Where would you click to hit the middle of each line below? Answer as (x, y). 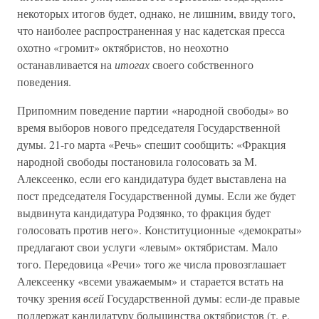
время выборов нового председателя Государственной (149, 127)
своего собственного (202, 64)
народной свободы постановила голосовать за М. (137, 161)
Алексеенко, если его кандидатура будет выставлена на (152, 178)
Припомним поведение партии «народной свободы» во (153, 110)
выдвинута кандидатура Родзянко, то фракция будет (144, 213)
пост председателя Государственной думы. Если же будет (156, 195)
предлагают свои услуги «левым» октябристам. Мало (147, 247)
